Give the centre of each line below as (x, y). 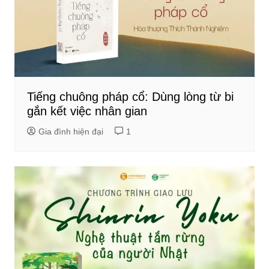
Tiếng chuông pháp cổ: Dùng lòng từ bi (130, 96)
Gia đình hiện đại (71, 131)
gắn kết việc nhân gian (87, 111)
